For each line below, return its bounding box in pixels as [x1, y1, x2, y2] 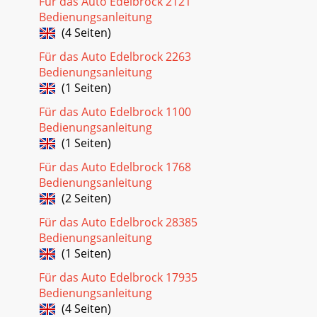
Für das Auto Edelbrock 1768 [39, 158, 191, 175]
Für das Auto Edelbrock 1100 [39, 103, 191, 120]
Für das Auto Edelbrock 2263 [39, 48, 191, 64]
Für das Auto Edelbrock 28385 [39, 214, 197, 230]
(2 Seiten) [56, 190, 111, 206]
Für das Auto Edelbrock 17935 [39, 269, 197, 285]
